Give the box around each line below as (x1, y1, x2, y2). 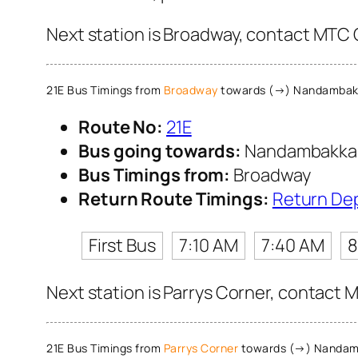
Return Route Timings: (78, 186, 269, 211)
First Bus (88, 233, 156, 258)
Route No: (78, 114, 164, 139)
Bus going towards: (78, 138, 242, 163)
